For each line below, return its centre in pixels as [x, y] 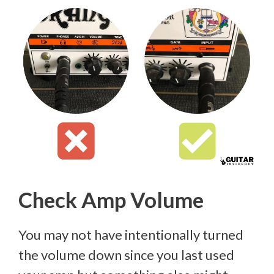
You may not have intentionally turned [131, 234]
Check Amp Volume [111, 199]
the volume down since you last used [126, 254]
